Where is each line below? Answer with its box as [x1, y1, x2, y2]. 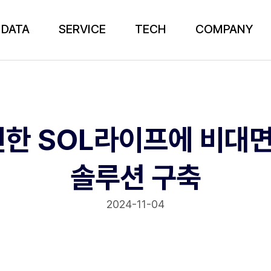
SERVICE [59, 22, 106, 36]
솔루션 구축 [70, 160, 201, 195]
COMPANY [195, 22, 254, 36]
